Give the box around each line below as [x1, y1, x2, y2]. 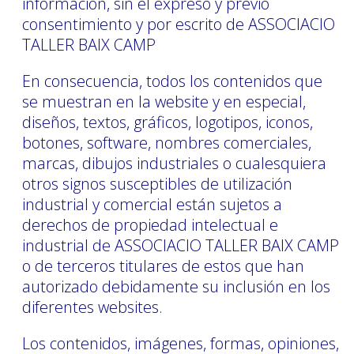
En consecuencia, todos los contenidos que [22, 70, 322, 92]
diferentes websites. [22, 296, 163, 318]
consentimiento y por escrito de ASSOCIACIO [22, 13, 335, 35]
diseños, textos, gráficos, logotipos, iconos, [22, 111, 313, 133]
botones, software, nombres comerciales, [22, 131, 311, 153]
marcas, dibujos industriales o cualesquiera [22, 152, 326, 174]
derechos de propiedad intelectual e [22, 213, 278, 235]
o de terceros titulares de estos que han [22, 254, 304, 277]
